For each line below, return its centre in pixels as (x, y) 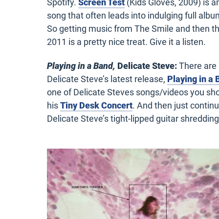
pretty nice (104, 42)
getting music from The (104, 28)
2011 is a (65, 42)
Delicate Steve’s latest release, (107, 79)
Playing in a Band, (81, 66)
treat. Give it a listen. (166, 42)
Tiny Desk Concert (96, 106)
